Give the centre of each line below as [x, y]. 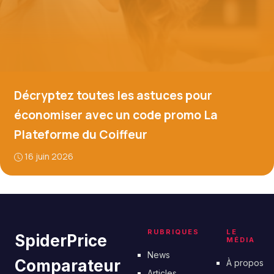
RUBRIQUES [173, 231]
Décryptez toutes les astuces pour [113, 95]
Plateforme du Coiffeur [80, 135]
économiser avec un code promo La [116, 115]
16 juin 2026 [49, 156]
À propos [245, 262]
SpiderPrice [61, 240]
